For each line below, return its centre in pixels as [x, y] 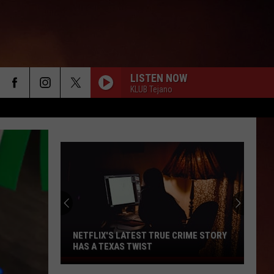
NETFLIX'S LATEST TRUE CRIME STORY [150, 235]
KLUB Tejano [151, 89]
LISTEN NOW [159, 78]
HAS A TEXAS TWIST [113, 246]
